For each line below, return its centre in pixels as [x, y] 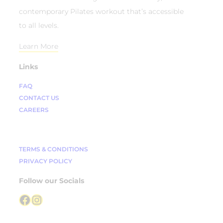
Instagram [37, 199]
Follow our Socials [52, 180]
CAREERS [34, 110]
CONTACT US [39, 98]
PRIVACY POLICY [46, 161]
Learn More [39, 47]
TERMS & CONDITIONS [54, 149]
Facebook [22, 199]
